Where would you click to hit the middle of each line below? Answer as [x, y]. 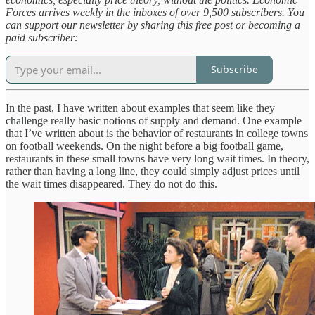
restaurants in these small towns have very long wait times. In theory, [157, 158]
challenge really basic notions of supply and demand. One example [154, 120]
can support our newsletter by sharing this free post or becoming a [153, 25]
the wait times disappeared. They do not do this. [111, 184]
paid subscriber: [42, 37]
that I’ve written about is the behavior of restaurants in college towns [157, 133]
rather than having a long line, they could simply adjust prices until [153, 171]
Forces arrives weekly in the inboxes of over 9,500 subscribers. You [155, 12]
